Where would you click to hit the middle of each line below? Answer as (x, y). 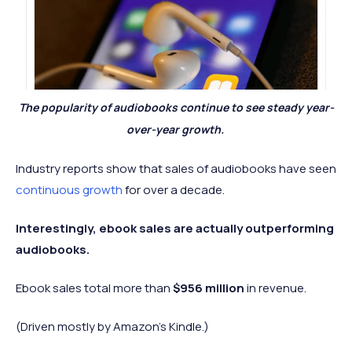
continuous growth (69, 189)
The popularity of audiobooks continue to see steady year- (176, 107)
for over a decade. (175, 189)
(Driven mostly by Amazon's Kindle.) (112, 326)
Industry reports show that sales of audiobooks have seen (176, 168)
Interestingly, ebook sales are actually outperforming (175, 228)
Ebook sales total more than (94, 288)
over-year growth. (176, 129)
